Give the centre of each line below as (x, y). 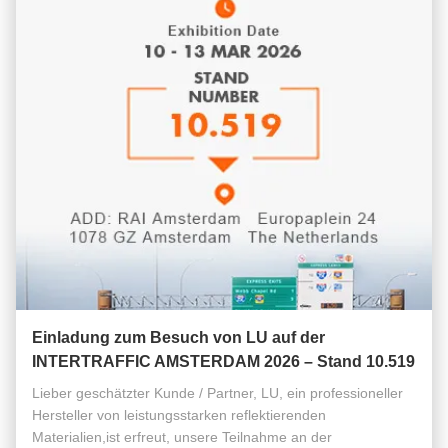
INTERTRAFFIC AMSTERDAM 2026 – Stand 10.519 (223, 361)
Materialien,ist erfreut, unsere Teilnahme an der (182, 437)
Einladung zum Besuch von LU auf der (178, 337)
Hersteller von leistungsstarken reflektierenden (179, 415)
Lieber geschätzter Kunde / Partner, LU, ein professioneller (217, 393)
